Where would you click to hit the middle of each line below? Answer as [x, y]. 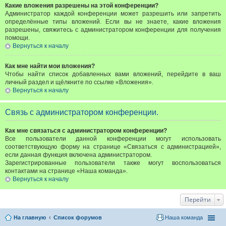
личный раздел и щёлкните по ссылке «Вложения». [79, 82]
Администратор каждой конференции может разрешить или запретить [113, 14]
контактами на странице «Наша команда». [66, 171]
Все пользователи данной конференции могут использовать [113, 139]
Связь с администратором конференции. [82, 112]
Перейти [198, 200]
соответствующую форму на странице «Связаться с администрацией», [113, 147]
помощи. [17, 38]
